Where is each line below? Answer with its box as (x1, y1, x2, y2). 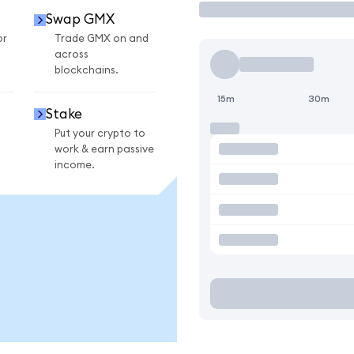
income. (55, 159, 95, 171)
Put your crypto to (55, 127, 145, 139)
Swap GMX (45, 13, 115, 27)
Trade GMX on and (55, 33, 149, 45)
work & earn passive (55, 143, 154, 155)
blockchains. (55, 65, 119, 77)
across (55, 49, 88, 61)
